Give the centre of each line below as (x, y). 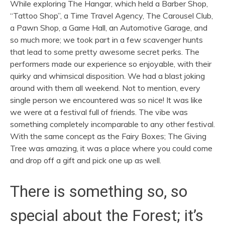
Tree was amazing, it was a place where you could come (111, 148)
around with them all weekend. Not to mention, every (105, 88)
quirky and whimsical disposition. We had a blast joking (107, 76)
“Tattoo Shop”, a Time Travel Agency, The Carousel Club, (111, 15)
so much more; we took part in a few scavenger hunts (106, 39)
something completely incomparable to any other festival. (113, 124)
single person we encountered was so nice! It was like (106, 100)
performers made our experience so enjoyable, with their (111, 64)
